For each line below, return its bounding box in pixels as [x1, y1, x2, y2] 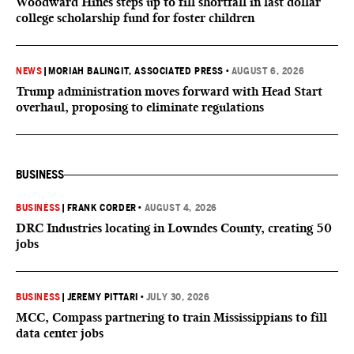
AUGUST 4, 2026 [144, 202, 218, 213]
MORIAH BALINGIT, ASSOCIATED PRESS [48, 66, 224, 77]
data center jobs [16, 326, 104, 341]
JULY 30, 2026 [145, 292, 210, 303]
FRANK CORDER [66, 202, 137, 213]
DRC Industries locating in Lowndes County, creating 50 [16, 220, 332, 235]
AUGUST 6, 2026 [231, 66, 305, 77]
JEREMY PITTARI [66, 292, 139, 303]
